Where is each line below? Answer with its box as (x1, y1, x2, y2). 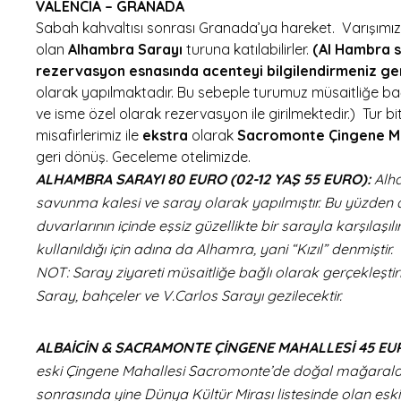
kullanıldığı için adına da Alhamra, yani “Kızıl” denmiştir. (36, 239, 393, 258)
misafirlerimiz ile (36, 125, 142, 144)
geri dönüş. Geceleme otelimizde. (36, 147, 251, 166)
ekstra (142, 125, 192, 144)
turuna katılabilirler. (183, 39, 312, 58)
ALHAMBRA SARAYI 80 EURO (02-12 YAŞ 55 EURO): (36, 169, 374, 188)
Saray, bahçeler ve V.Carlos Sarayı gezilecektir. (36, 286, 342, 304)
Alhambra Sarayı (68, 39, 183, 58)
